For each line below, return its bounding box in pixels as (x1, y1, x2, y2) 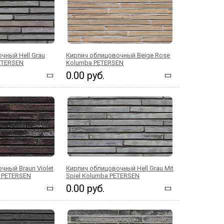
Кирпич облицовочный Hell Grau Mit (66, 164, 173, 172)
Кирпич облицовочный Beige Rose (66, 51, 170, 59)
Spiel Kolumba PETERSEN (66, 172, 139, 179)
